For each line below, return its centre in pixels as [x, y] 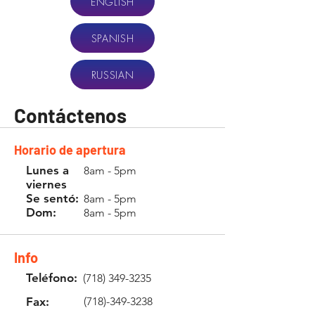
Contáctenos [70, 115]
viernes [46, 184]
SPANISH [112, 38]
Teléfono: [52, 278]
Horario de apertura [70, 150]
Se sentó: [52, 198]
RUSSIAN [112, 75]
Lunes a [47, 170]
